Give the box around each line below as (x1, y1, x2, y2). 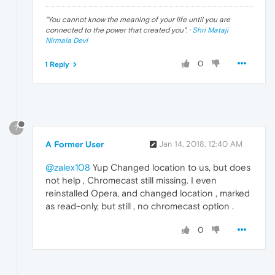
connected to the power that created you (45, 25, 184, 34)
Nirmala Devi (45, 36, 88, 45)
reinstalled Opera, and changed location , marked (45, 188, 250, 199)
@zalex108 (45, 162, 90, 173)
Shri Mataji (192, 25, 228, 34)
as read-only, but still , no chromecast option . (45, 201, 234, 212)
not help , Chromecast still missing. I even (45, 175, 217, 186)
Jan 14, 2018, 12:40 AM (159, 139, 242, 149)
